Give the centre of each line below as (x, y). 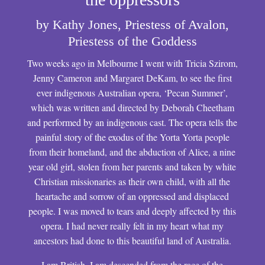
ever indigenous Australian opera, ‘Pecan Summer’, (132, 93)
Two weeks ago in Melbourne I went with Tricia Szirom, (132, 63)
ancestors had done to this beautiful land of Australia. (132, 240)
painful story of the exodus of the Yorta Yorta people (132, 137)
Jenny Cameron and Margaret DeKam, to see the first (132, 78)
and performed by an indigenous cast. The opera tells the (132, 122)
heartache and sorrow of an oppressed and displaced (132, 196)
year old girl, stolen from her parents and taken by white (132, 167)
